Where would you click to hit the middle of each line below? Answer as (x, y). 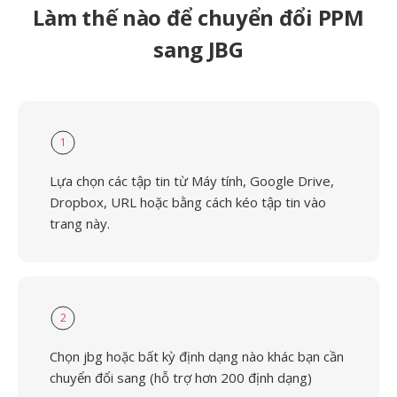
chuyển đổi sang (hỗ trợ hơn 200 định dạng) (181, 378)
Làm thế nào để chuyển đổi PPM (198, 17)
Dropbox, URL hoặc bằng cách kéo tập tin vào (188, 202)
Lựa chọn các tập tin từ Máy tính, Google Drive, (192, 181)
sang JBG (198, 49)
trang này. (80, 223)
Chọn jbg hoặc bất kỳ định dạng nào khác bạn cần (197, 356)
